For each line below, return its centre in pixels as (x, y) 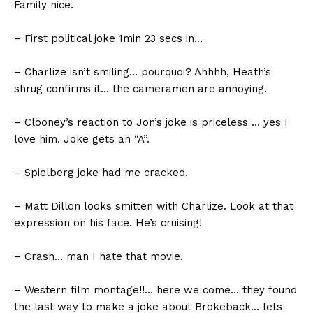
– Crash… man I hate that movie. (99, 257)
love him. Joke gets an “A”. (82, 139)
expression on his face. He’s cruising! (108, 223)
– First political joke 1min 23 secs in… (108, 39)
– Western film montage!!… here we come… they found (155, 290)
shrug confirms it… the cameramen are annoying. (140, 89)
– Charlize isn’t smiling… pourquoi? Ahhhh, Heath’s (143, 72)
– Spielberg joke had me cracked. (101, 173)
